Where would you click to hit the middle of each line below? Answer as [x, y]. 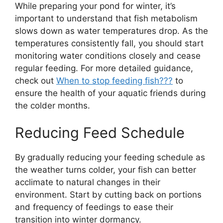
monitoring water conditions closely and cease [108, 56]
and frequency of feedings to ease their [94, 207]
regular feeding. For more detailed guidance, [104, 68]
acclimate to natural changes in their [88, 182]
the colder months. [53, 105]
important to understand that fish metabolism [106, 18]
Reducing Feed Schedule [100, 133]
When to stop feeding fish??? [114, 80]
